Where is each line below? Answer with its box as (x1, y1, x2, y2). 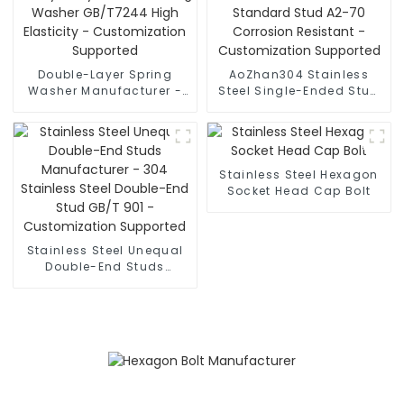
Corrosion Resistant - (227, 132, 371, 148)
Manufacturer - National (218, 99, 380, 115)
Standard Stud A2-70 (227, 115, 371, 132)
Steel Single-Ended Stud (218, 83, 380, 99)
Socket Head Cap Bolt (226, 183, 372, 199)
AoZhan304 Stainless (228, 67, 370, 83)
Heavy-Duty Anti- (48, 99, 162, 115)
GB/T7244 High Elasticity (23, 132, 187, 148)
